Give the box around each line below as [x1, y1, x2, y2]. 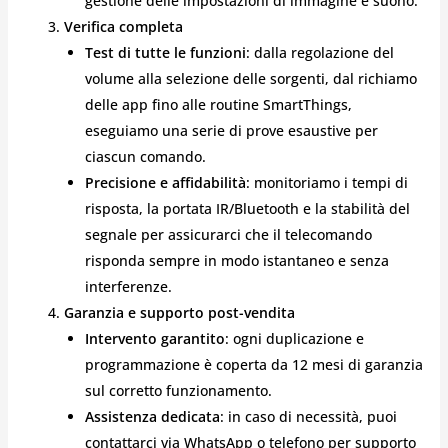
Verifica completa [63, 16, 183, 36]
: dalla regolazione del [245, 42, 394, 62]
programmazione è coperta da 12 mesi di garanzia [84, 354, 423, 374]
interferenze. [84, 276, 172, 296]
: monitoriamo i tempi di [245, 172, 408, 192]
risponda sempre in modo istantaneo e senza [84, 250, 389, 270]
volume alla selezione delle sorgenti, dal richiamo [84, 68, 417, 88]
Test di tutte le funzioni [84, 42, 246, 62]
